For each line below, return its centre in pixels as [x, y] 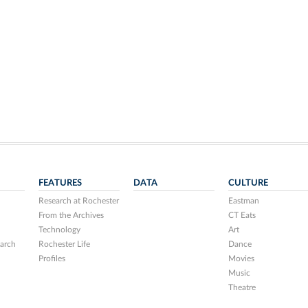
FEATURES [60, 183]
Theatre [242, 287]
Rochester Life [65, 244]
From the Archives [71, 215]
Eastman [243, 201]
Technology [60, 230]
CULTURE [248, 183]
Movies [241, 258]
